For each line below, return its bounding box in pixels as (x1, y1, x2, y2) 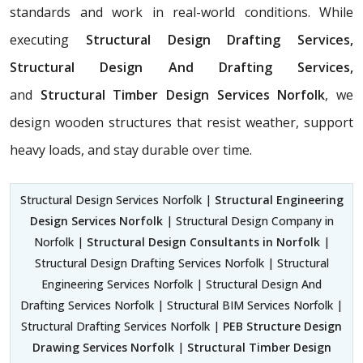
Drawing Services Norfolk (32, 339, 174, 355)
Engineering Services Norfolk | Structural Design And (41, 275, 322, 292)
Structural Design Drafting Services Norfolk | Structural (34, 254, 329, 271)
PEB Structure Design (223, 318, 342, 334)
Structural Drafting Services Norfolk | (21, 318, 223, 334)
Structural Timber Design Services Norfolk (32, 85, 326, 104)
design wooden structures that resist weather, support (10, 113, 353, 131)
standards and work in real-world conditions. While (10, 2, 353, 21)
